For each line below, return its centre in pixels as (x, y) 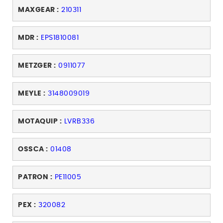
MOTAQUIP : (40, 122)
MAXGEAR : (39, 10)
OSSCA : (33, 150)
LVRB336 (79, 122)
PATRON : (35, 177)
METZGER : (37, 66)
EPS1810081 (60, 38)
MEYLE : (32, 94)
